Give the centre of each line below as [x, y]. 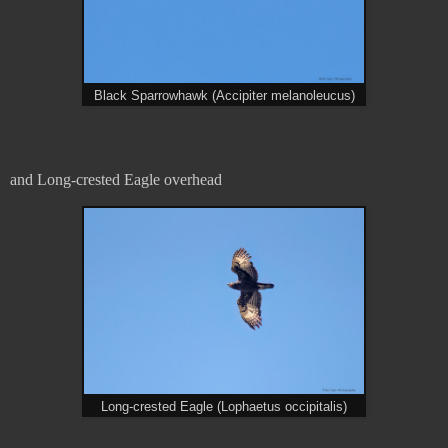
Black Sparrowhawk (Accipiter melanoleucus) [224, 96]
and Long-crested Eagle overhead [116, 179]
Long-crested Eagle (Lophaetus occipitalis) [224, 406]
